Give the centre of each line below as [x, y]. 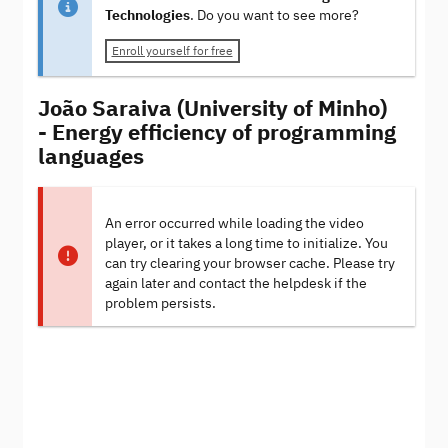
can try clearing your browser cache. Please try [249, 263]
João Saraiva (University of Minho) [212, 107]
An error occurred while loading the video [234, 223]
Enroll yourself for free [172, 51]
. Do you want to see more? [274, 15]
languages [91, 155]
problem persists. [160, 303]
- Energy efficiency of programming [217, 131]
